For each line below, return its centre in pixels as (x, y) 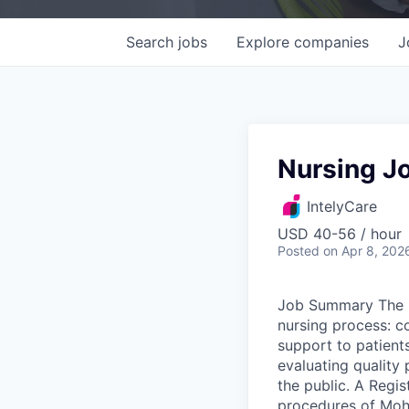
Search (152, 42)
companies (331, 42)
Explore (265, 42)
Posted (299, 250)
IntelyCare (342, 206)
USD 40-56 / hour (340, 233)
